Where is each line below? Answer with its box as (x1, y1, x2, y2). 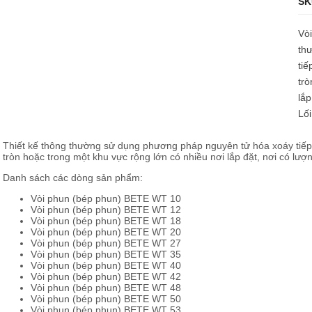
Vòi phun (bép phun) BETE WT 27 (31, 237, 181, 249)
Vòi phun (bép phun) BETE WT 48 (31, 282, 181, 293)
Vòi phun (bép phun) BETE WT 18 (31, 215, 181, 226)
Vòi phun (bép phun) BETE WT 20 (31, 226, 181, 237)
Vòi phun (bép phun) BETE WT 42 (31, 271, 181, 282)
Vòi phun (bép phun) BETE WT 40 (31, 260, 181, 271)
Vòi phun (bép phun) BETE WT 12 (31, 204, 181, 215)
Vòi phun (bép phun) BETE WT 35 (31, 249, 181, 260)
